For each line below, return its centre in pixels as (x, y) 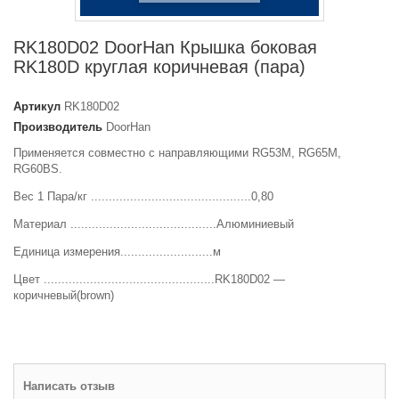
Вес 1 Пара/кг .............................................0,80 (143, 196)
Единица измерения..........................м (117, 252)
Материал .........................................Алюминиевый (154, 224)
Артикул (37, 106)
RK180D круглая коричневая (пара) (159, 67)
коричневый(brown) (64, 295)
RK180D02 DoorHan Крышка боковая (165, 47)
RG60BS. (38, 169)
